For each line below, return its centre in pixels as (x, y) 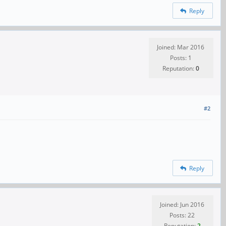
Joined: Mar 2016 (181, 47)
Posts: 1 (181, 58)
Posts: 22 (182, 215)
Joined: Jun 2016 (182, 205)
